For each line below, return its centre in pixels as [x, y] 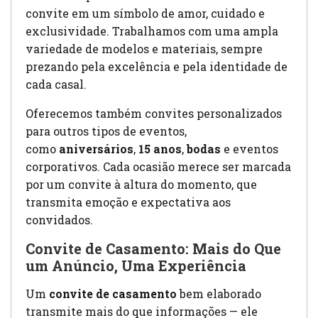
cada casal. [56, 84]
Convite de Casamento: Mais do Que [153, 249]
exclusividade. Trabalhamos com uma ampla [152, 31]
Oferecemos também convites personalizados [154, 114]
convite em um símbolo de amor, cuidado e [145, 13]
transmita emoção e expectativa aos [128, 202]
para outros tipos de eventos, [106, 131]
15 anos [160, 149]
